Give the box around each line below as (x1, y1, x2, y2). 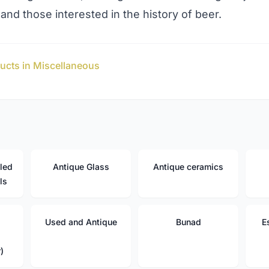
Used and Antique (44, 217, 117, 227)
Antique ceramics (153, 162, 223, 172)
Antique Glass (52, 162, 109, 172)
